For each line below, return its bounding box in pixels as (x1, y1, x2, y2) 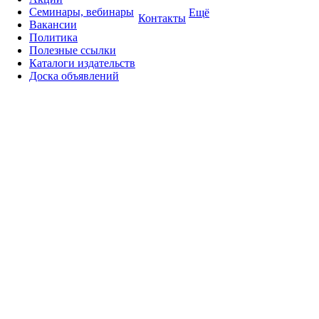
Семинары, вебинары (29, 6, 134, 18)
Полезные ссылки (29, 44, 116, 56)
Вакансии (29, 19, 77, 31)
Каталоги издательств (29, 57, 135, 69)
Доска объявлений (29, 70, 119, 82)
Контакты (138, 12, 186, 24)
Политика (29, 31, 78, 43)
